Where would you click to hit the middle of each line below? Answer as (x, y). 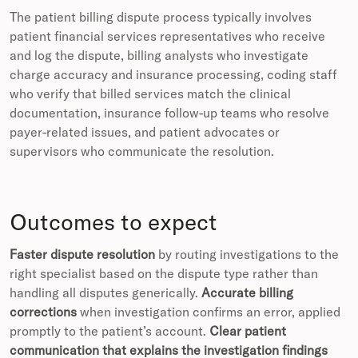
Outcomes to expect (113, 222)
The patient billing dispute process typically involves (161, 17)
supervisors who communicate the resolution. (142, 151)
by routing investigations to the (247, 255)
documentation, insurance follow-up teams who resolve (169, 113)
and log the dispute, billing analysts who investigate (159, 56)
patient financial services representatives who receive (167, 36)
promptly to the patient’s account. (109, 331)
